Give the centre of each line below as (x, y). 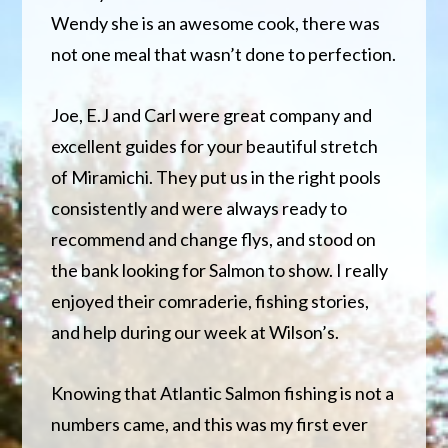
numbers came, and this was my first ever (210, 423)
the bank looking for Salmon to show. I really (220, 269)
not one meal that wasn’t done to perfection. (224, 53)
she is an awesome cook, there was (246, 22)
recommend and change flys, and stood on (214, 238)
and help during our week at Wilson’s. (195, 331)
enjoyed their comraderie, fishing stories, (210, 300)
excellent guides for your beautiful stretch (215, 145)
